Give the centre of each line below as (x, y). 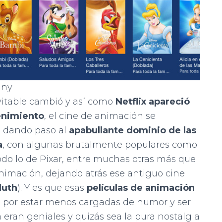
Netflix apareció (153, 101)
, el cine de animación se (100, 116)
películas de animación (141, 188)
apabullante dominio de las (133, 130)
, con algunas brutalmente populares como (100, 144)
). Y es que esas (52, 188)
